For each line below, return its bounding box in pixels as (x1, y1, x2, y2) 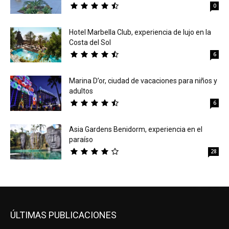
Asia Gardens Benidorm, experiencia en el (69, 125, 202, 133)
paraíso (69, 135, 93, 144)
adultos (69, 86, 93, 95)
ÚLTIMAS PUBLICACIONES (10, 209, 117, 220)
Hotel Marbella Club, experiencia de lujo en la (69, 28, 211, 36)
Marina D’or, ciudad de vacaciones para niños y (69, 76, 217, 85)
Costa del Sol (69, 38, 111, 47)
